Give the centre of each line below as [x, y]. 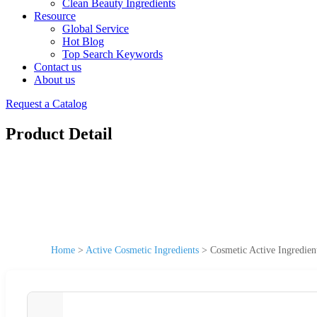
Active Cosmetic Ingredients [142, 250]
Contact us [58, 67]
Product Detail [59, 133]
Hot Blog [83, 41]
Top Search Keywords [113, 54]
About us [54, 80]
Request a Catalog [46, 104]
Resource [55, 16]
